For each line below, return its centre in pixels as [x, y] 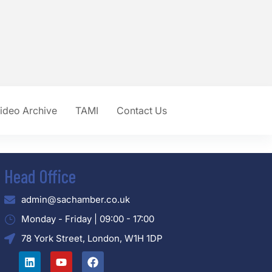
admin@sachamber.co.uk [75, 200]
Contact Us [141, 111]
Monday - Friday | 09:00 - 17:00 [87, 219]
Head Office [40, 176]
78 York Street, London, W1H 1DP [92, 239]
